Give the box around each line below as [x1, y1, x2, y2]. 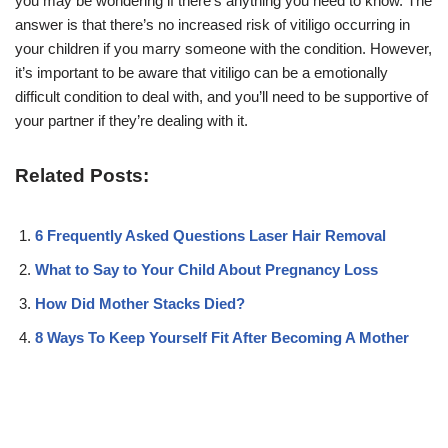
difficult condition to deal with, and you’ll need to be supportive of [15, 87, 428, 105]
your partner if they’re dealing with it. [15, 111, 248, 129]
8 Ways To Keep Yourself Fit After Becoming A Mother [35, 328, 409, 346]
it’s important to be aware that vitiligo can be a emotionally [15, 63, 388, 81]
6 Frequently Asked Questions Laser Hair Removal [35, 226, 386, 244]
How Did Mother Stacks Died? [35, 294, 245, 312]
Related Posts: [15, 164, 149, 186]
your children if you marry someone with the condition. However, [15, 39, 432, 57]
